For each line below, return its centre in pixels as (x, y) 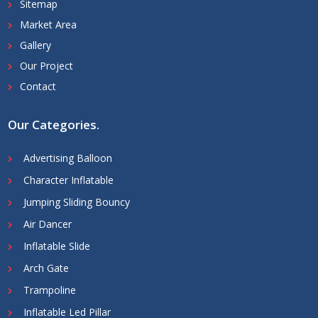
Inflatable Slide (57, 246)
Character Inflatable (68, 180)
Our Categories (52, 125)
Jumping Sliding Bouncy (77, 202)
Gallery (35, 45)
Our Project (46, 66)
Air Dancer (48, 224)
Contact (38, 87)
